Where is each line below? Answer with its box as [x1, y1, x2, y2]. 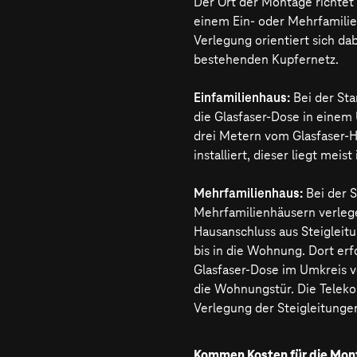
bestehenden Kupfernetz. [194, 51, 339, 69]
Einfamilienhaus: [194, 89, 290, 107]
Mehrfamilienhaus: [194, 185, 303, 202]
